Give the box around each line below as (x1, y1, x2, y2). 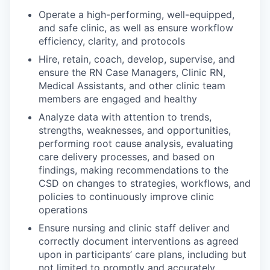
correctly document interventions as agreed (39, 234, 239, 247)
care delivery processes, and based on (39, 150, 215, 163)
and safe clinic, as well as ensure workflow (39, 21, 233, 34)
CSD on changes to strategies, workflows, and (39, 177, 251, 189)
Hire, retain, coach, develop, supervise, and (39, 52, 235, 65)
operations (39, 203, 87, 216)
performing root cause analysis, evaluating (39, 137, 233, 149)
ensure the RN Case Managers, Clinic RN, (39, 66, 225, 78)
